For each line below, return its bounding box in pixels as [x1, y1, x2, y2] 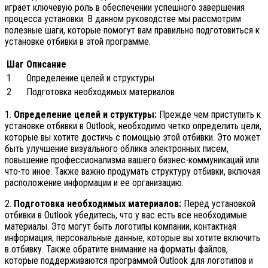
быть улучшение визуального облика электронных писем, [5, 143, 229, 155]
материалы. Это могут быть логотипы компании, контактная [5, 221, 236, 233]
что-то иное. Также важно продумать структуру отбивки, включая [5, 166, 260, 178]
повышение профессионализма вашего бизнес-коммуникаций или [5, 154, 259, 166]
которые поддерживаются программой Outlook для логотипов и [5, 255, 253, 267]
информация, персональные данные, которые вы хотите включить [5, 232, 260, 244]
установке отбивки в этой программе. [5, 36, 151, 48]
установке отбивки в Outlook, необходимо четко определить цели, [5, 120, 261, 132]
